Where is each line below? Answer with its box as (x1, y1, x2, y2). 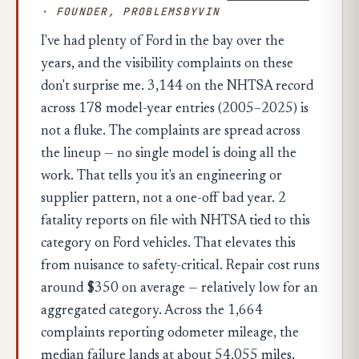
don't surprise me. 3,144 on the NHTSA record (41, 80, 313, 94)
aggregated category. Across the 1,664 (41, 305, 263, 318)
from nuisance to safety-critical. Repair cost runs (41, 260, 320, 273)
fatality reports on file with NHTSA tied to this (41, 215, 310, 228)
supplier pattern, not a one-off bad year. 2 (41, 192, 286, 206)
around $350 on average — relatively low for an (41, 282, 318, 296)
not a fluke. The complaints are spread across (41, 125, 301, 139)
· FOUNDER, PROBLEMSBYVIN (41, 5, 220, 18)
